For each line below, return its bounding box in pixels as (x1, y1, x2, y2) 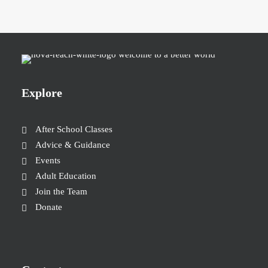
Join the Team (35, 187, 87, 196)
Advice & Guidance (35, 140, 110, 150)
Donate (35, 202, 62, 212)
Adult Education (35, 171, 96, 181)
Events (35, 156, 60, 165)
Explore (22, 86, 62, 99)
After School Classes (35, 124, 112, 134)
